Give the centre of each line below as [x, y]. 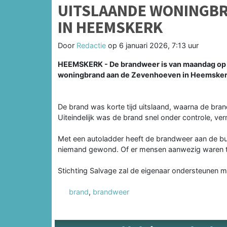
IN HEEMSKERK [110, 27]
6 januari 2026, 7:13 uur [159, 45]
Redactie [91, 45]
